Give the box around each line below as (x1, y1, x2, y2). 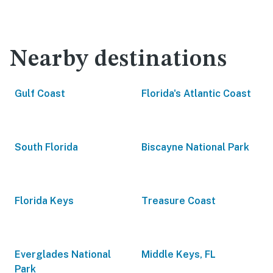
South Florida (15, 141, 78, 153)
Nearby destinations (10, 48, 227, 71)
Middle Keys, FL (141, 249, 216, 260)
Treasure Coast (141, 195, 216, 207)
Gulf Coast (15, 88, 65, 99)
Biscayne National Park (141, 141, 249, 153)
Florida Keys (15, 195, 74, 207)
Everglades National (15, 249, 111, 260)
